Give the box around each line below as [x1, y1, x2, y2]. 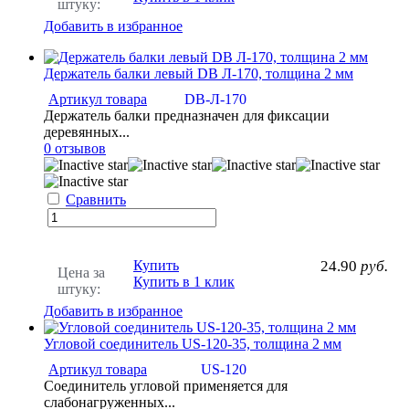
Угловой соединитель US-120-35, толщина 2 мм [44, 336, 341, 352]
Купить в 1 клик [133, 274, 235, 290]
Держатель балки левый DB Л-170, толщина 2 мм [44, 66, 353, 82]
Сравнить [66, 192, 126, 208]
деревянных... [44, 124, 130, 141]
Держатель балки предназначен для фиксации [44, 108, 330, 124]
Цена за [58, 265, 105, 281]
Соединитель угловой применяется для [44, 378, 288, 394]
